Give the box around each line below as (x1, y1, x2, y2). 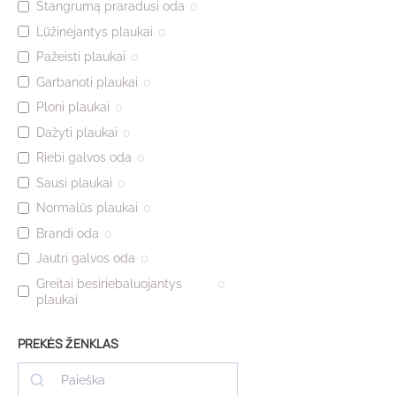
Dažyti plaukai (36, 125, 118, 140)
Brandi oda (36, 225, 99, 240)
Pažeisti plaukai (36, 49, 126, 64)
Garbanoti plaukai (36, 74, 138, 89)
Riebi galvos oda (36, 150, 132, 164)
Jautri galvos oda (36, 251, 135, 265)
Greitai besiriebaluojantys (36, 276, 182, 291)
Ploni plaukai (36, 100, 110, 114)
